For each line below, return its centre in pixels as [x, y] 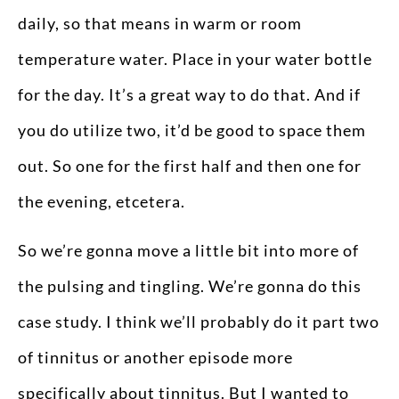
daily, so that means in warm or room [160, 24]
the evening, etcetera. [102, 202]
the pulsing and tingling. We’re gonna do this [190, 285]
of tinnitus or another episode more [155, 357]
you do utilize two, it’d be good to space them [192, 130]
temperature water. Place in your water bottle [195, 59]
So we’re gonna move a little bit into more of [188, 250]
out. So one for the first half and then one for [190, 166]
